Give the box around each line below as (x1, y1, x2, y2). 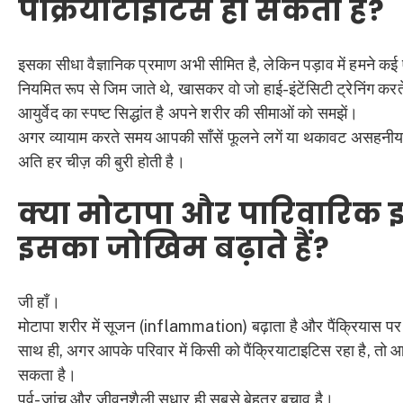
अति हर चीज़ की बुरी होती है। (18, 151, 185, 171)
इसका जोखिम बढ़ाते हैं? (18, 228, 329, 269)
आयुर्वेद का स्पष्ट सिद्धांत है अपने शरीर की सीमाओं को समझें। (18, 103, 359, 122)
